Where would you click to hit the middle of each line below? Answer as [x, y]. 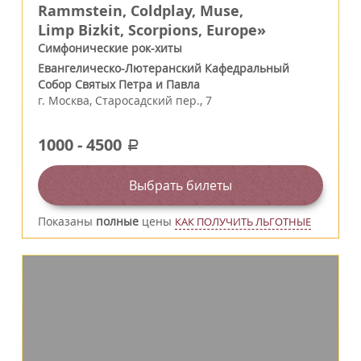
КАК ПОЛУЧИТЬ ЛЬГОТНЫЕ [243, 222]
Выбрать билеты [180, 186]
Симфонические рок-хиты [110, 48]
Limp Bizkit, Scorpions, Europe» [152, 31]
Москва [69, 101]
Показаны [67, 222]
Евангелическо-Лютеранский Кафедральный [164, 68]
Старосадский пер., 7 [154, 101]
